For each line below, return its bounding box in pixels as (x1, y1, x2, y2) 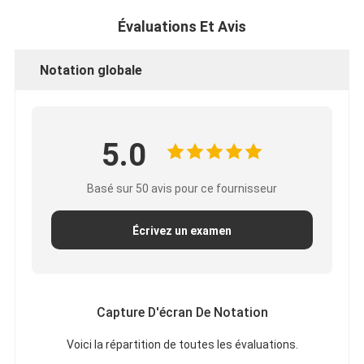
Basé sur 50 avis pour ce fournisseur (87, 181, 277, 195)
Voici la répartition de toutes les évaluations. (66, 337, 298, 351)
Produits (47, 300, 93, 314)
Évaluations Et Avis (118, 17, 246, 35)
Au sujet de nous (47, 336, 135, 350)
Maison (47, 264, 86, 278)
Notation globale (39, 62, 142, 78)
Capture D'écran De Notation (96, 304, 268, 320)
